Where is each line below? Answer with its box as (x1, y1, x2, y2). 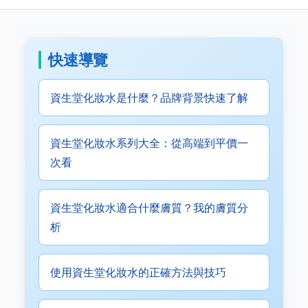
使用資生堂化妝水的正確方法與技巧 (50, 265, 226, 279)
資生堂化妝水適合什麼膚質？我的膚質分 (50, 201, 248, 214)
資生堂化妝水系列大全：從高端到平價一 (50, 136, 248, 150)
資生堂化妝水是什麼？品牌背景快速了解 (50, 91, 248, 104)
